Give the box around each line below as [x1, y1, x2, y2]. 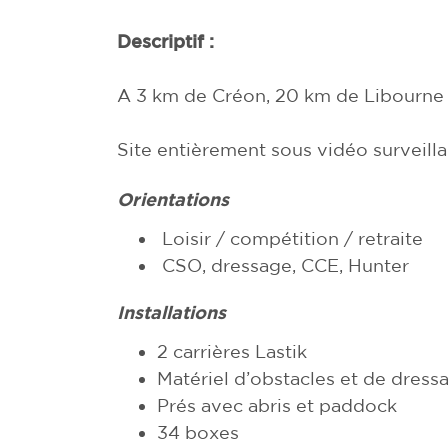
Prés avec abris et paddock [157, 394, 397, 415]
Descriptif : [117, 30, 214, 51]
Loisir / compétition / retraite [157, 227, 423, 248]
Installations [117, 301, 226, 323]
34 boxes [157, 421, 239, 442]
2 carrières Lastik [157, 340, 307, 361]
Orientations [117, 188, 229, 210]
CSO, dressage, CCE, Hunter [157, 254, 409, 275]
